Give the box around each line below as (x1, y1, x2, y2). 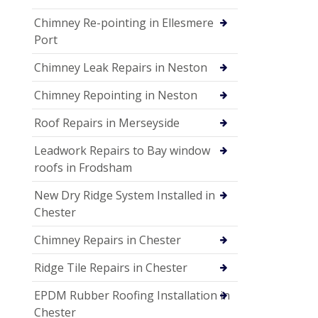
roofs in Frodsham (34, 160, 132, 176)
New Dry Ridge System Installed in (34, 187, 215, 204)
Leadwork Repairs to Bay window (34, 143, 210, 159)
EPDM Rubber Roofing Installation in (34, 287, 230, 304)
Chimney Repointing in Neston (34, 87, 197, 104)
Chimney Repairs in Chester (34, 232, 181, 248)
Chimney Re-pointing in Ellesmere (34, 15, 214, 31)
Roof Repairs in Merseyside (34, 115, 180, 131)
